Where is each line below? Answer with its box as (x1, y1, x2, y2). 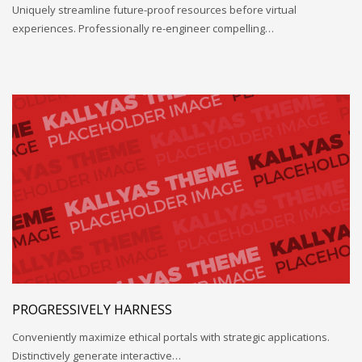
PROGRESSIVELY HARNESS (12, 301, 172, 319)
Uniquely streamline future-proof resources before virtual (12, 2, 297, 17)
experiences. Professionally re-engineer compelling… (12, 20, 274, 36)
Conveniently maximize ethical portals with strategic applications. (12, 330, 330, 345)
